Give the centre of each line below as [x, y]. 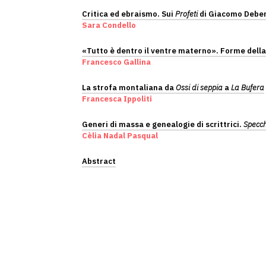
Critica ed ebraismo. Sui [129, 14]
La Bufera [248, 88]
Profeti [186, 14]
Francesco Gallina [116, 62]
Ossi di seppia [199, 88]
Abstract [99, 161]
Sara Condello [109, 25]
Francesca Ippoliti [117, 99]
